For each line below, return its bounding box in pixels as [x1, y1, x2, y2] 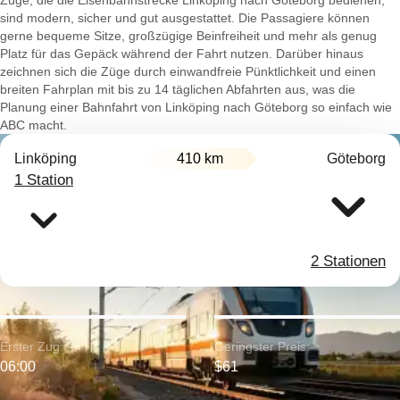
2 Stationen [311, 253, 386, 270]
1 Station [14, 171, 73, 188]
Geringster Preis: [214, 339, 310, 354]
